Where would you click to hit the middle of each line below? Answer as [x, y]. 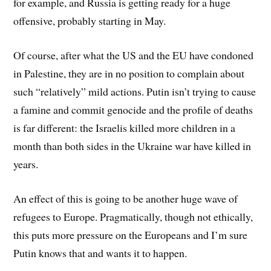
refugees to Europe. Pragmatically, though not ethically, [133, 216]
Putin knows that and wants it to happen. [100, 253]
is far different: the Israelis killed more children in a [125, 127]
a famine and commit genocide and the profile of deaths [133, 109]
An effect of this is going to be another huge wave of [126, 198]
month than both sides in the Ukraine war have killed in [132, 145]
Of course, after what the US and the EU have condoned [134, 55]
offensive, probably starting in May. [90, 21]
